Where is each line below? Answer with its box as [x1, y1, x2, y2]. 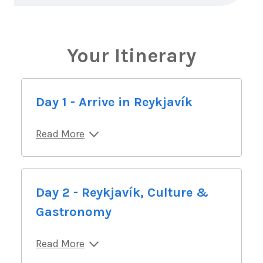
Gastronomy [36, 204, 112, 220]
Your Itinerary [67, 44, 196, 68]
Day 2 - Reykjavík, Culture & [36, 185, 208, 200]
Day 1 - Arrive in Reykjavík [36, 95, 193, 110]
